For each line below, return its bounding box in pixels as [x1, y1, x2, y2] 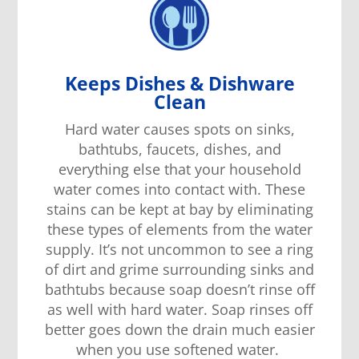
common [165, 240, 226, 260]
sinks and [246, 260, 314, 280]
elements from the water [141, 220, 313, 240]
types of [83, 220, 142, 240]
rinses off [248, 300, 313, 320]
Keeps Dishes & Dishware [64, 71, 295, 97]
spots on [189, 119, 256, 139]
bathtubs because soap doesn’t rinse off [44, 280, 315, 300]
